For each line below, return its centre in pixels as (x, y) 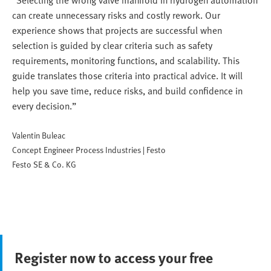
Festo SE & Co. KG (44, 165)
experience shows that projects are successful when (117, 31)
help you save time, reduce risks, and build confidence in (127, 91)
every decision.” (44, 106)
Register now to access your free (114, 258)
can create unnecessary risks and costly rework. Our (116, 15)
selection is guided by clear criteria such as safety (112, 46)
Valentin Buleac (39, 135)
